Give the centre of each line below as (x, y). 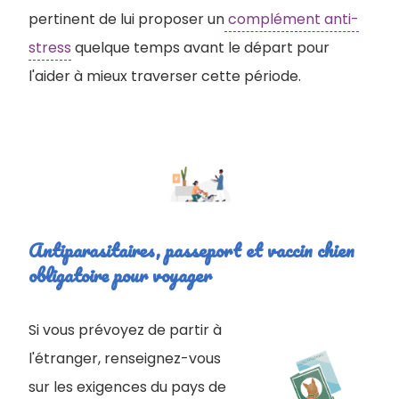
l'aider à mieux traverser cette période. (165, 76)
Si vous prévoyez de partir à (125, 330)
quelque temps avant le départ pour (200, 48)
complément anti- (292, 19)
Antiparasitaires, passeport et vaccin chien (191, 249)
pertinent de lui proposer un (126, 19)
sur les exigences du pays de (127, 387)
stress (50, 48)
